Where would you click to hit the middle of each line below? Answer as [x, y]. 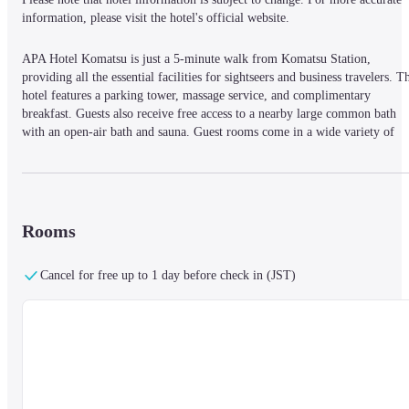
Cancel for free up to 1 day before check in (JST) [168, 276]
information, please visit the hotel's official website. [156, 17]
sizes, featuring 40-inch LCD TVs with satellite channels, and [181, 150]
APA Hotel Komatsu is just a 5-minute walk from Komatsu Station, [196, 58]
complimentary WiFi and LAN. [103, 168]
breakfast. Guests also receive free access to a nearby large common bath [209, 113]
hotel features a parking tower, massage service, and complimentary [196, 95]
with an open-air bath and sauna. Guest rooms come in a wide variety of [208, 131]
